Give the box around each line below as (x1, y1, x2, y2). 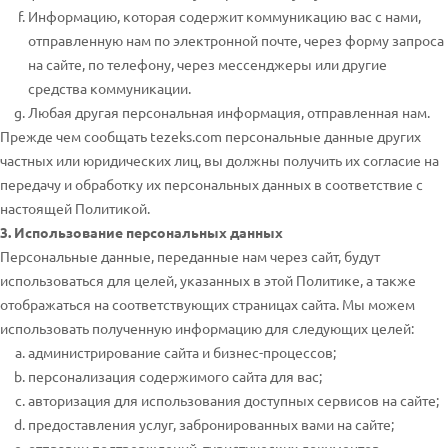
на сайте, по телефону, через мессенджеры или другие (28, 55, 387, 73)
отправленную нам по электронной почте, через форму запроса (28, 31, 444, 49)
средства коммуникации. (28, 79, 191, 97)
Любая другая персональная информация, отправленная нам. (28, 103, 430, 121)
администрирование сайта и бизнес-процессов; (28, 343, 336, 361)
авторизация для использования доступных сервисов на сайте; (28, 391, 439, 409)
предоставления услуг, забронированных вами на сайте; (28, 415, 394, 433)
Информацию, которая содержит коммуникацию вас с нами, (28, 7, 421, 25)
